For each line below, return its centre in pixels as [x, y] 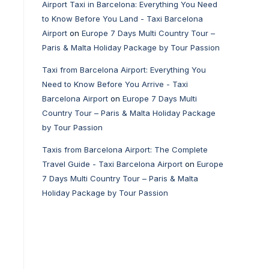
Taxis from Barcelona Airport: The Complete [125, 150]
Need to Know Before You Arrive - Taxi [115, 84]
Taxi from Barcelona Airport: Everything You [124, 70]
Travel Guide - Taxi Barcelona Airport [112, 164]
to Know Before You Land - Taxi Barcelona [122, 19]
